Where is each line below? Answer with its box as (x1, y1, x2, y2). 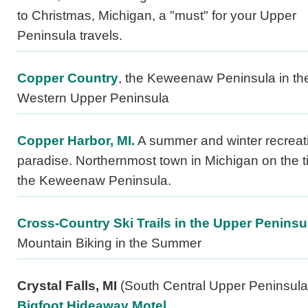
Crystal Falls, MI (17, 278, 117, 294)
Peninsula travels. (17, 28, 122, 43)
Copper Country (17, 71, 118, 86)
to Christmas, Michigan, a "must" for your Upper (17, 8, 296, 23)
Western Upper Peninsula (17, 91, 169, 106)
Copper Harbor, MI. (17, 133, 135, 148)
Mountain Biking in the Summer (17, 236, 201, 251)
